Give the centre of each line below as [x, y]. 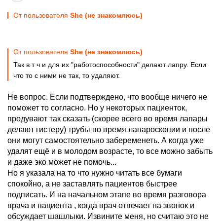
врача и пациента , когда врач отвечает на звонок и [101, 205]
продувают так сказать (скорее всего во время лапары [108, 119]
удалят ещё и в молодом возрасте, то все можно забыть [110, 151]
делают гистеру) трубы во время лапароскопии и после [109, 129]
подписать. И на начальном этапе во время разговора [107, 195]
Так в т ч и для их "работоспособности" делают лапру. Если [110, 65]
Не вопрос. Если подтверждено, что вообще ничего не [107, 97]
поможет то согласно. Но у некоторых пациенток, [97, 108]
